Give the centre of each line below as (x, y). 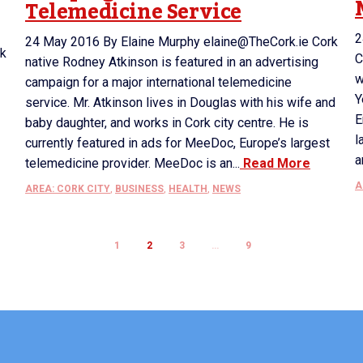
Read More (275, 163)
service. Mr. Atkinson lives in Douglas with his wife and (180, 102)
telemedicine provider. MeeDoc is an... (132, 163)
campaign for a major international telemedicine (158, 82)
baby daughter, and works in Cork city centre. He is (167, 122)
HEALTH (188, 188)
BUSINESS (139, 188)
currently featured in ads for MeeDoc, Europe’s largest (177, 143)
